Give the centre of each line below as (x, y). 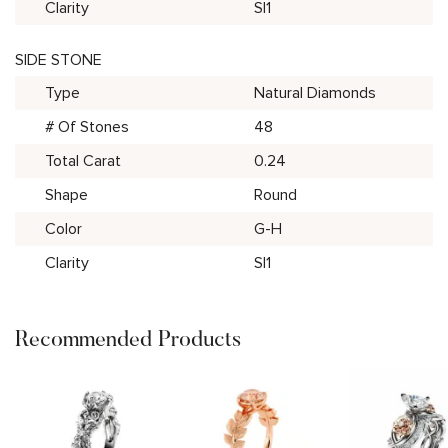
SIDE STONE (58, 60)
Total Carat (83, 161)
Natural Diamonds (315, 93)
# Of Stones (87, 127)
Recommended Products (128, 338)
